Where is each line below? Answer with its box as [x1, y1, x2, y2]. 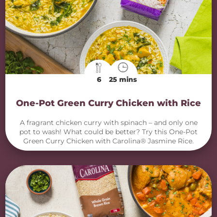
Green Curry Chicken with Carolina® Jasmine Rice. [23, 137, 194, 145]
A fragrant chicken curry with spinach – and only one [19, 118, 198, 127]
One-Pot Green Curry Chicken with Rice [16, 98, 201, 108]
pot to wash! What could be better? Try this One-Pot [19, 127, 198, 136]
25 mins [109, 75, 137, 84]
